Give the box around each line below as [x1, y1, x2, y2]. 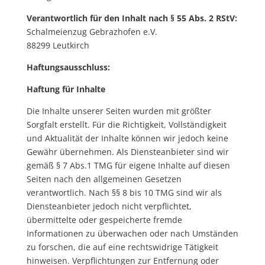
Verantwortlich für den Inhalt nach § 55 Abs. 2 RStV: [26, 12, 237, 24]
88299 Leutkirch [26, 40, 89, 51]
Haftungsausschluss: [26, 62, 110, 73]
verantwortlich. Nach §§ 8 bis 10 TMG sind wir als [26, 187, 222, 198]
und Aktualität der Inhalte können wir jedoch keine [26, 132, 228, 144]
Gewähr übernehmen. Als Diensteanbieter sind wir [26, 146, 229, 157]
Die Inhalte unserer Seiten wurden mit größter [26, 105, 211, 117]
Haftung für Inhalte [26, 83, 105, 95]
